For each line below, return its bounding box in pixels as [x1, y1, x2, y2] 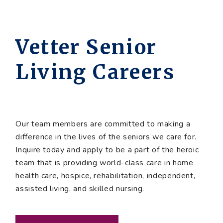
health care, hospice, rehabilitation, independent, [15, 170, 196, 181]
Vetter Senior [15, 34, 157, 60]
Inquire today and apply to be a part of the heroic [15, 144, 199, 155]
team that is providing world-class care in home [15, 157, 194, 168]
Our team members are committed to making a [15, 118, 191, 129]
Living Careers [15, 59, 175, 85]
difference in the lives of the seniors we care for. [15, 131, 197, 142]
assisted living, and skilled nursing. [15, 183, 145, 194]
